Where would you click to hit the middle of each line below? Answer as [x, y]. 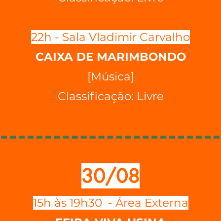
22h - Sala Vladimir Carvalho [110, 37]
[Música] [110, 76]
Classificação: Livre [110, 96]
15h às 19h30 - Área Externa [110, 203]
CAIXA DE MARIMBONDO [110, 57]
